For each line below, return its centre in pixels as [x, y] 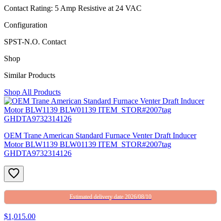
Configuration [26, 25]
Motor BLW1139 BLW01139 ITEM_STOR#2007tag [88, 144]
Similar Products [30, 75]
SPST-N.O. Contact [35, 41]
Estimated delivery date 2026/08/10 [110, 197]
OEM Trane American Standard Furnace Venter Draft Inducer [100, 135]
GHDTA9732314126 [38, 153]
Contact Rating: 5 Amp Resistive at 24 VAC [73, 8]
